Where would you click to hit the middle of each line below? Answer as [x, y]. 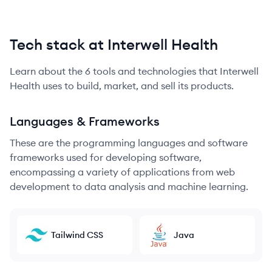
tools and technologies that [154, 71]
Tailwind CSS [77, 235]
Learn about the [47, 71]
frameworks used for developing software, [106, 157]
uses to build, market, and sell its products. [137, 86]
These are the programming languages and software [129, 143]
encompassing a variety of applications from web [122, 172]
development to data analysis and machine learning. [129, 186]
